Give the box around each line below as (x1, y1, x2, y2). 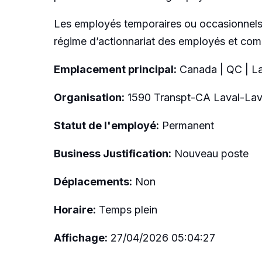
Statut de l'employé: (54, 119, 159, 132)
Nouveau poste (171, 147, 249, 160)
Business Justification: (54, 147, 171, 160)
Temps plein (96, 203, 157, 216)
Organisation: (54, 91, 125, 104)
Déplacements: (54, 175, 132, 188)
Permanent (159, 119, 214, 132)
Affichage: (54, 231, 108, 244)
